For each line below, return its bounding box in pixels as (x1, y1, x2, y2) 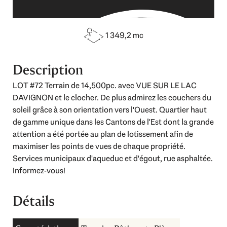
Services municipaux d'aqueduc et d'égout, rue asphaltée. (13, 153, 213, 164)
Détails (13, 193, 55, 210)
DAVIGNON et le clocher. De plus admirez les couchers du (13, 92, 211, 103)
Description (13, 61, 83, 79)
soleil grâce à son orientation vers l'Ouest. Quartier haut (13, 104, 207, 116)
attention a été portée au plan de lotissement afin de (13, 129, 193, 140)
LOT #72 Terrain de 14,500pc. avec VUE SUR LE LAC (13, 80, 197, 91)
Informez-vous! (13, 165, 65, 176)
